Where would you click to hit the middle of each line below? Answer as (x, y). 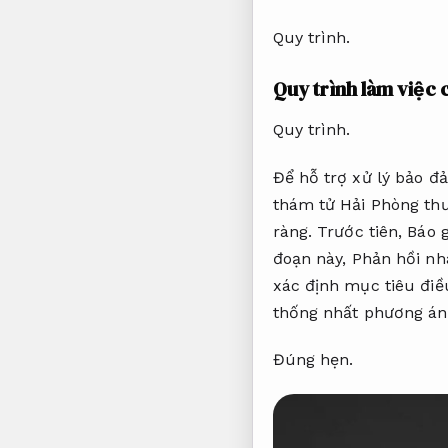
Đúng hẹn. (313, 360)
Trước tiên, (360, 231)
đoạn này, (312, 258)
